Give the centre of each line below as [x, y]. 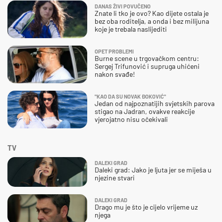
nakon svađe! [115, 74]
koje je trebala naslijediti [131, 29]
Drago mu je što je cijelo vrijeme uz [146, 207]
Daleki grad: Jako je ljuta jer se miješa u [153, 170]
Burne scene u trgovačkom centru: [147, 58]
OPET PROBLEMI [114, 52]
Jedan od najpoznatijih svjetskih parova [155, 104]
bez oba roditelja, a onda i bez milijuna [152, 21]
